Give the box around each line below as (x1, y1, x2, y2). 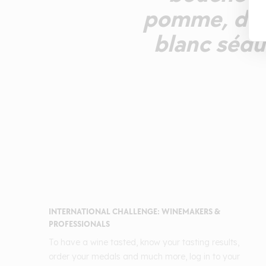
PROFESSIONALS (49, 219, 110, 230)
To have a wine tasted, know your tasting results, (49, 237, 239, 248)
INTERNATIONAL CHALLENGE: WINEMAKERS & (49, 207, 220, 217)
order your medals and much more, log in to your (49, 251, 240, 262)
